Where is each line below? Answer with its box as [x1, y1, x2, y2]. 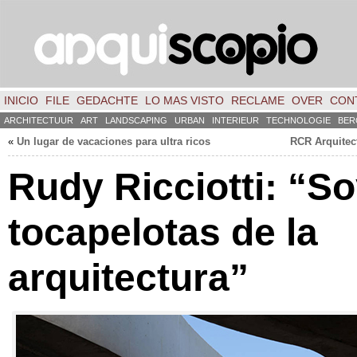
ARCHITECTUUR [4, 116, 73, 125]
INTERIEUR [212, 116, 259, 125]
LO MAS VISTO [145, 94, 224, 107]
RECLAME [231, 94, 284, 107]
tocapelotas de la [8, 210, 318, 253]
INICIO [4, 94, 38, 107]
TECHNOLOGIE [266, 116, 331, 125]
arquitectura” [8, 256, 249, 299]
